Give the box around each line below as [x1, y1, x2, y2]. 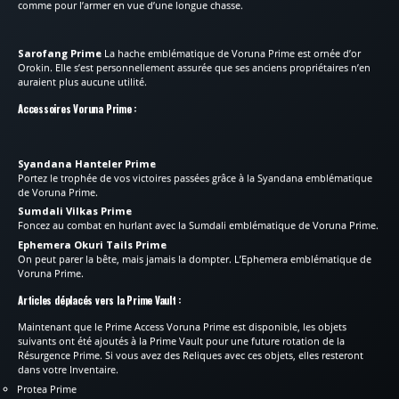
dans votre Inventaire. [18, 362, 118, 376]
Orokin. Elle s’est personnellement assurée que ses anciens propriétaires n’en [18, 60, 370, 74]
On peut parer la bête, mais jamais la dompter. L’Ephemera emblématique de [18, 251, 371, 265]
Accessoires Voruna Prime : [18, 101, 137, 116]
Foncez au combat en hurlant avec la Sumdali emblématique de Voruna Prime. [18, 218, 379, 232]
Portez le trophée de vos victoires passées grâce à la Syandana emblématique [18, 170, 372, 184]
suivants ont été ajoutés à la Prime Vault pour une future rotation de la [18, 333, 345, 347]
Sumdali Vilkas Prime [18, 204, 132, 218]
